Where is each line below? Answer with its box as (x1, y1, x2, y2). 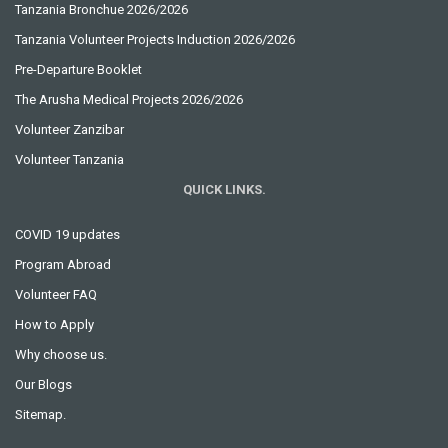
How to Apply (15, 316, 94, 332)
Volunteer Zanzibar (15, 121, 124, 137)
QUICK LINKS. (182, 181, 266, 197)
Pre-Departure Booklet (15, 61, 142, 77)
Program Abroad (15, 256, 111, 272)
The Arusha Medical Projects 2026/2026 (15, 91, 243, 107)
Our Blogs (15, 376, 72, 392)
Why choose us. (15, 346, 107, 362)
